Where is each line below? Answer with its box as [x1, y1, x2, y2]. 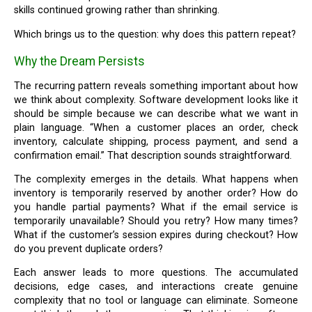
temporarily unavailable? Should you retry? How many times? [14, 214, 298, 227]
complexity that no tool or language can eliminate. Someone [14, 295, 298, 307]
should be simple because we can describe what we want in [14, 107, 298, 120]
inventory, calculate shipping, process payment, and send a [14, 135, 298, 148]
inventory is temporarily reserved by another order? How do [14, 187, 298, 199]
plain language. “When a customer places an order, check [14, 121, 298, 134]
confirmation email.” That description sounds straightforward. [14, 149, 292, 162]
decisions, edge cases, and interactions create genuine [14, 281, 298, 293]
